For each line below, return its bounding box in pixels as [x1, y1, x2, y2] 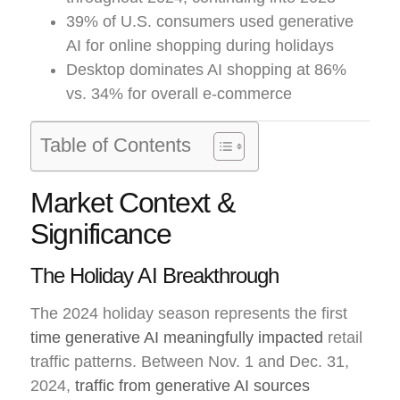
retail [323, 328, 362, 346]
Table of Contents [40, 133, 191, 156]
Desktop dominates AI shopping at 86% [66, 60, 346, 79]
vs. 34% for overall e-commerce [66, 84, 292, 103]
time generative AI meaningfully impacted [30, 328, 323, 346]
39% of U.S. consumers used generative [66, 12, 354, 30]
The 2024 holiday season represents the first [30, 304, 347, 322]
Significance [30, 217, 171, 250]
